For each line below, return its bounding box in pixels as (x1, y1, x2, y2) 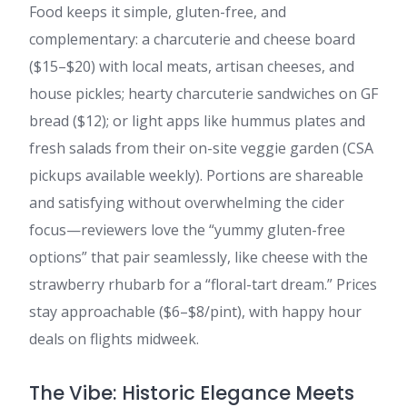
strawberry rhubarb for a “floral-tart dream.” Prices (29, 274, 377, 294)
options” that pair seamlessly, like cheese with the (29, 247, 368, 267)
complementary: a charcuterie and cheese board (29, 29, 355, 49)
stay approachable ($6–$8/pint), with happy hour (29, 302, 362, 322)
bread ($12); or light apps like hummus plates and (29, 111, 365, 131)
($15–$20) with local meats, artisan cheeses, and (29, 56, 354, 76)
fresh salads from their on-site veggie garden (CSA (29, 138, 373, 158)
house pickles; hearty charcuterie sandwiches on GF (29, 84, 378, 104)
